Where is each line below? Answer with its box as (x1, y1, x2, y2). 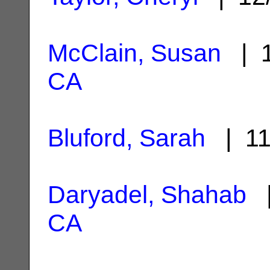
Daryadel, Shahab (48, 180, 246, 209)
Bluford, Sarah (48, 124, 206, 152)
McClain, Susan (48, 39, 221, 67)
